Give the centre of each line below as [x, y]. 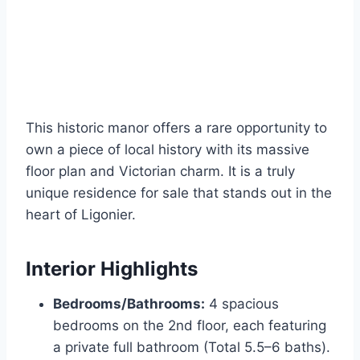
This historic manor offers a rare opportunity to [176, 128]
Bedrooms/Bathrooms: [129, 304]
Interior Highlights [112, 269]
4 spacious [242, 304]
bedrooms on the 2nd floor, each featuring [190, 326]
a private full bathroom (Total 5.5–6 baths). [192, 348]
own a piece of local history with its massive [168, 150]
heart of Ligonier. [81, 215]
